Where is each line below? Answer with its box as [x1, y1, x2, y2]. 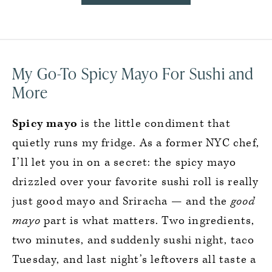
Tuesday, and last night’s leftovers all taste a [12, 252, 257, 267]
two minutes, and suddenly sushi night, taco [12, 233, 255, 248]
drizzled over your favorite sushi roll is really [12, 174, 259, 189]
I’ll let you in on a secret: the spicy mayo [12, 155, 237, 170]
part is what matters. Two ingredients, [40, 213, 255, 228]
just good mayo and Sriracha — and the [12, 194, 231, 209]
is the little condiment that [78, 116, 231, 131]
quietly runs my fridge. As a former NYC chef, [12, 135, 260, 151]
